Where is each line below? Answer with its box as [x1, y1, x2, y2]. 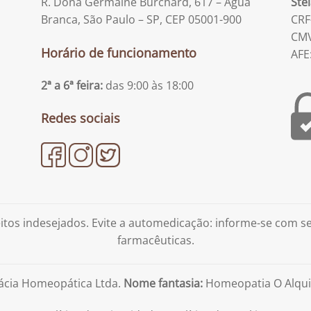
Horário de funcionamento [41, 44, 196, 61]
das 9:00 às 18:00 [103, 77, 194, 93]
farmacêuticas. [117, 232, 194, 248]
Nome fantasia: [124, 275, 203, 291]
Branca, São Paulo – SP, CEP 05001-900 [41, 11, 242, 27]
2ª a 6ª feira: [41, 77, 103, 93]
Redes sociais [41, 110, 120, 127]
